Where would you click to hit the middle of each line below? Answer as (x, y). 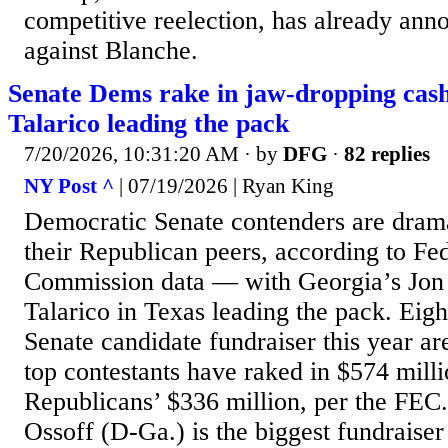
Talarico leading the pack (148, 124)
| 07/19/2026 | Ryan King (224, 185)
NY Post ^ (69, 185)
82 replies (387, 154)
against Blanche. (111, 51)
